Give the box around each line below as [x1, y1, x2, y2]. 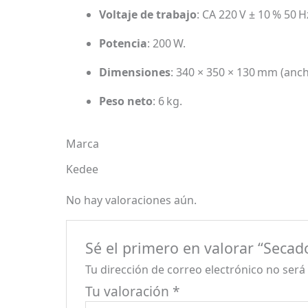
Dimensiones [99, 65, 170, 80]
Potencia [99, 36, 147, 52]
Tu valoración [85, 281, 173, 300]
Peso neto [99, 93, 153, 109]
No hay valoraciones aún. [66, 192, 197, 208]
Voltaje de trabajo [99, 7, 197, 23]
